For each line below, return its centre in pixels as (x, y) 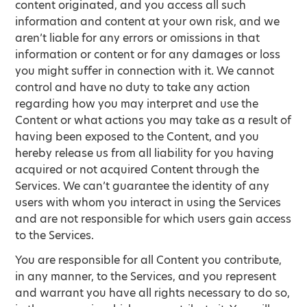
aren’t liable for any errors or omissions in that (138, 38)
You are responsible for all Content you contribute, (149, 260)
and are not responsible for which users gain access (153, 219)
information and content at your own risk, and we (148, 22)
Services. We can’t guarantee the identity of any (143, 186)
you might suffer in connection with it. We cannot (145, 71)
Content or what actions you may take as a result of (153, 120)
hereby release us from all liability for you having (145, 153)
